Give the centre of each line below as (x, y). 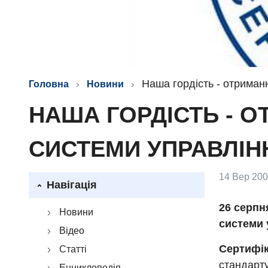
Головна (49, 84)
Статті (73, 249)
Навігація (72, 185)
